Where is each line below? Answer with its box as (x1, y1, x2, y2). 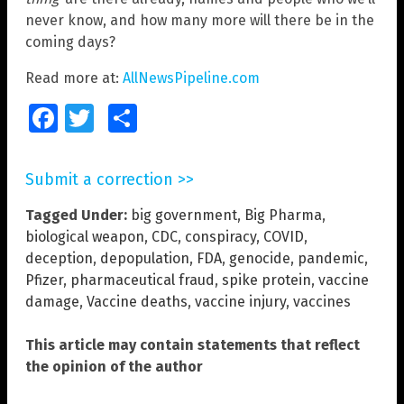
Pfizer (25, 271, 63, 289)
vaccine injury (195, 293, 286, 311)
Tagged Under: (25, 207, 127, 225)
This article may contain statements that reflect (25, 336, 360, 354)
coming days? (25, 33, 115, 51)
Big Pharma (244, 207, 322, 225)
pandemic (298, 250, 364, 268)
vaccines (293, 293, 351, 311)
